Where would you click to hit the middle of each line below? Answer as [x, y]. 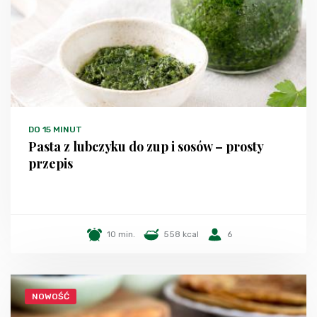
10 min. [121, 235]
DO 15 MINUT [55, 130]
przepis [51, 164]
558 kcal [181, 235]
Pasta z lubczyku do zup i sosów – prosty [146, 147]
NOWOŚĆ [51, 297]
